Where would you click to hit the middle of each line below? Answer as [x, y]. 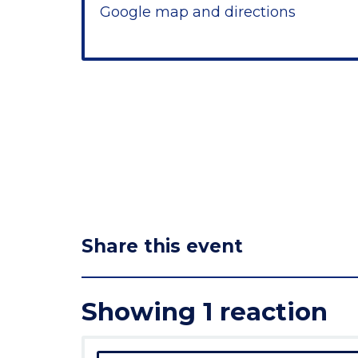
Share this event [162, 247]
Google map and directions [198, 12]
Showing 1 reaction [205, 312]
